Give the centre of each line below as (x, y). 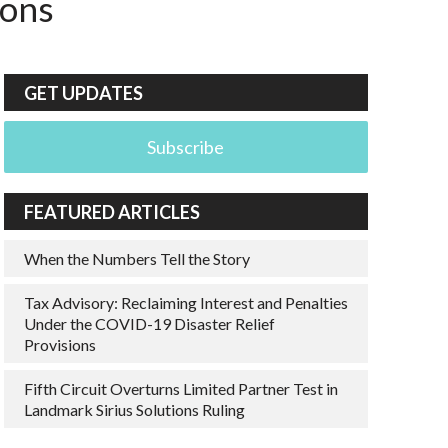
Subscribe (186, 147)
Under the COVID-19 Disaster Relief (149, 323)
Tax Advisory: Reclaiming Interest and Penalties (185, 302)
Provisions (59, 344)
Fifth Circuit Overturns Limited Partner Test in (180, 388)
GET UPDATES (83, 93)
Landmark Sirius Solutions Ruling (134, 409)
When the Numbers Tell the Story (136, 258)
